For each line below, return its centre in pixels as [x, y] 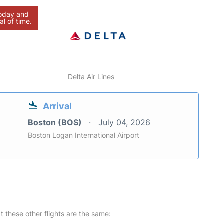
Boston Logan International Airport [84, 135]
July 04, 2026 [124, 122]
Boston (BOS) [56, 122]
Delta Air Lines [91, 76]
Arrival [57, 106]
